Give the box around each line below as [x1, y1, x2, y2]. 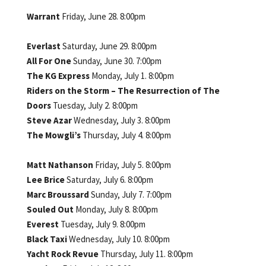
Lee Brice [26, 173, 66, 185]
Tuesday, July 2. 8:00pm [52, 99, 138, 111]
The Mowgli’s [26, 129, 83, 141]
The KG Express [26, 69, 91, 81]
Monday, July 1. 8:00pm [91, 69, 174, 81]
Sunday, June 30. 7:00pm [72, 55, 161, 66]
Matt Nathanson [26, 159, 95, 170]
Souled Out [26, 203, 75, 215]
